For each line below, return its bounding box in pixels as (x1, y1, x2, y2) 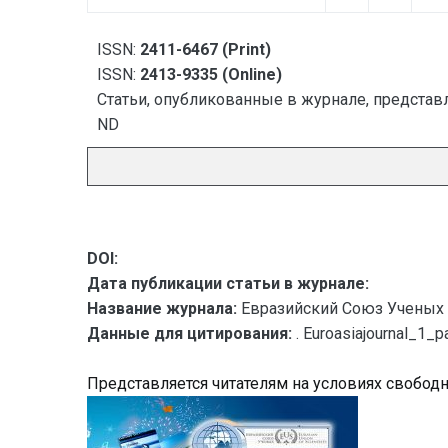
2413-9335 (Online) (140, 65, 282, 84)
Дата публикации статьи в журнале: (87, 274, 369, 293)
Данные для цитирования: (87, 324, 296, 343)
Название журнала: (87, 299, 237, 318)
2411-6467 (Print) (140, 40, 271, 59)
